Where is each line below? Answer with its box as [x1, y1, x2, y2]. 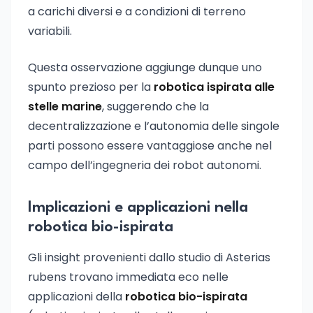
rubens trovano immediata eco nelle [28, 269, 228, 285]
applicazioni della [28, 289, 125, 305]
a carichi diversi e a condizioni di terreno [28, 3, 246, 20]
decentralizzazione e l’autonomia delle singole [28, 118, 279, 134]
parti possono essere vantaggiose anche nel [28, 138, 272, 154]
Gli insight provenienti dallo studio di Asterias [28, 249, 270, 265]
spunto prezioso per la [28, 79, 154, 95]
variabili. [28, 23, 72, 39]
